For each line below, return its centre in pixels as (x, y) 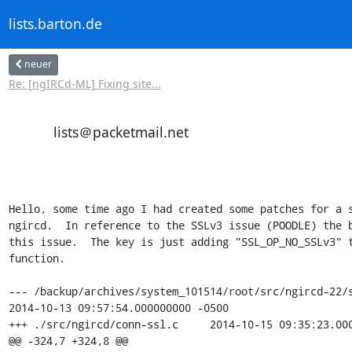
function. (37, 258)
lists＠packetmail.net (121, 132)
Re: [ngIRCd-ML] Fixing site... (84, 83)
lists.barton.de (55, 24)
